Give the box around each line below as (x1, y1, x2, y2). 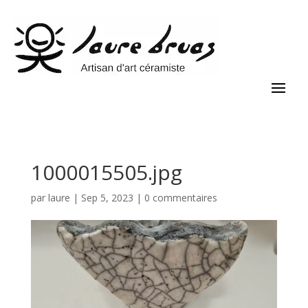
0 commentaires (144, 191, 217, 204)
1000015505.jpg (30, 158, 182, 186)
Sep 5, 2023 (80, 191, 133, 204)
